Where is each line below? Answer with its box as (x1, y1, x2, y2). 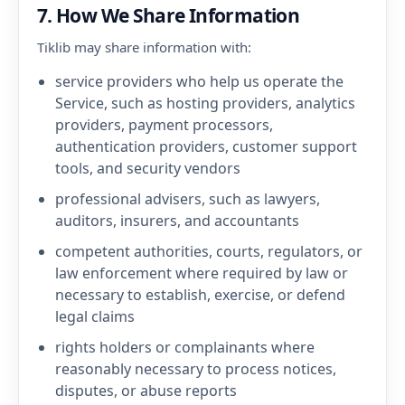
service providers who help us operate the (55, 71, 344, 91)
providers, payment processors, (55, 115, 273, 135)
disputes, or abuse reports (55, 381, 237, 400)
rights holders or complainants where (55, 337, 315, 357)
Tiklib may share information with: (37, 38, 251, 56)
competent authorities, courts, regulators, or (55, 241, 363, 261)
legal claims (55, 306, 135, 326)
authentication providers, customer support (55, 137, 357, 156)
